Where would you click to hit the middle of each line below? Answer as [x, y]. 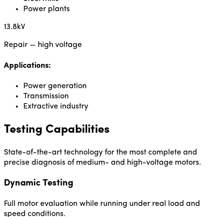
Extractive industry [56, 107]
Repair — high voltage [43, 45]
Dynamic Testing [39, 183]
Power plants [46, 9]
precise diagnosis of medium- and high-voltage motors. [102, 163]
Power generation [55, 86]
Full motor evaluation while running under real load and [102, 204]
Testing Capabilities [57, 130]
